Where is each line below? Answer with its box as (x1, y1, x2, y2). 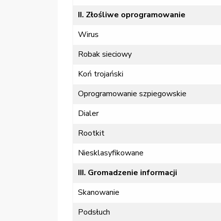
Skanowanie (78, 187, 119, 198)
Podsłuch (78, 207, 110, 218)
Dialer (78, 108, 99, 119)
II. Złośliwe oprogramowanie (78, 9, 185, 21)
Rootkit (78, 128, 105, 139)
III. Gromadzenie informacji (78, 167, 177, 179)
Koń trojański (78, 69, 123, 80)
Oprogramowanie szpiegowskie (78, 88, 186, 100)
